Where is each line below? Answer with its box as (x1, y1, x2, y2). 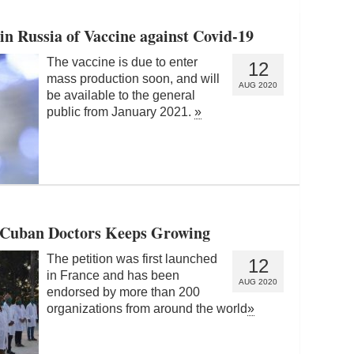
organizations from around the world (47, 301, 247, 315)
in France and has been (47, 268, 179, 282)
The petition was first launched (47, 251, 217, 265)
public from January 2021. (47, 104, 194, 119)
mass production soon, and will (47, 71, 220, 85)
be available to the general (47, 88, 195, 102)
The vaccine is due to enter (47, 55, 198, 69)
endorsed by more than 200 (47, 284, 200, 299)
